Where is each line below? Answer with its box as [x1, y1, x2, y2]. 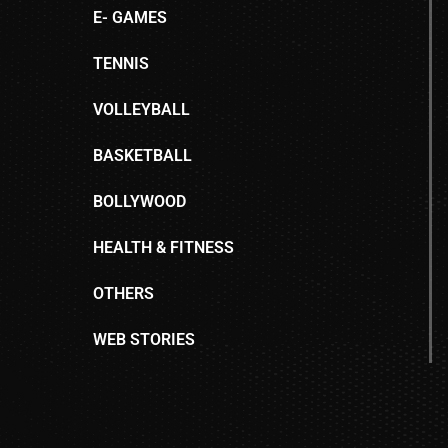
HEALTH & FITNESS [93, 237, 235, 257]
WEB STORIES [93, 329, 196, 349]
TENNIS [93, 53, 150, 73]
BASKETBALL [93, 145, 193, 165]
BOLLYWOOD [93, 191, 187, 211]
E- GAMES [93, 7, 168, 27]
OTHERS [93, 283, 155, 303]
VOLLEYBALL [93, 99, 191, 119]
